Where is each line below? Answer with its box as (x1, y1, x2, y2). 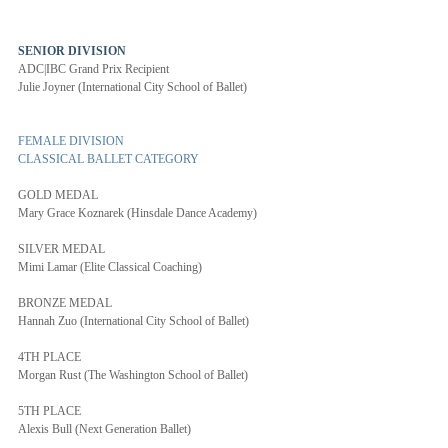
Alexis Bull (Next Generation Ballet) (18, 422, 191, 436)
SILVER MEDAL (18, 242, 105, 256)
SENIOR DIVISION (18, 44, 129, 58)
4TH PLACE (18, 350, 81, 364)
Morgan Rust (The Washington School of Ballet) (18, 368, 248, 382)
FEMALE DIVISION (18, 134, 124, 148)
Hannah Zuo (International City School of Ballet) (18, 314, 249, 328)
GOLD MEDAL (18, 188, 98, 202)
